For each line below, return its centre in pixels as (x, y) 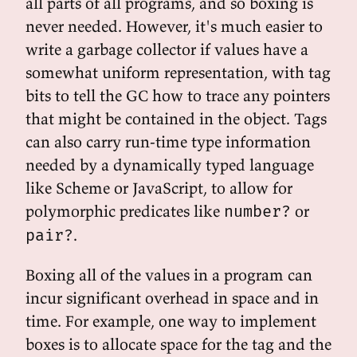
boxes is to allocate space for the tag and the (178, 344)
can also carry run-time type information (168, 141)
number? (257, 211)
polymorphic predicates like (125, 211)
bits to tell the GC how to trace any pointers (178, 95)
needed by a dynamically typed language (170, 165)
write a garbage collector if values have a (167, 49)
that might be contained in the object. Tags (176, 118)
